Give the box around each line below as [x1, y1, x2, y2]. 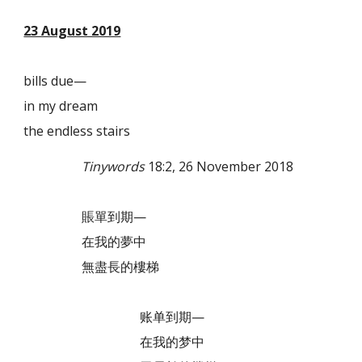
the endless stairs [23, 121, 131, 140]
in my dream [23, 96, 99, 115]
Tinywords [82, 157, 145, 175]
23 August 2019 [23, 21, 121, 40]
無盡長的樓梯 [23, 257, 160, 276]
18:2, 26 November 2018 [145, 157, 294, 175]
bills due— [23, 71, 87, 90]
